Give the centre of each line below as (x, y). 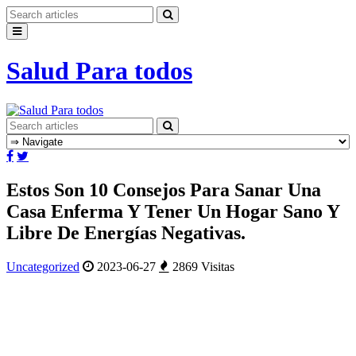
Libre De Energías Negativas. (126, 232)
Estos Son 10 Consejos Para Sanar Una (164, 190)
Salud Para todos (99, 71)
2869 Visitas (202, 266)
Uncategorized (43, 266)
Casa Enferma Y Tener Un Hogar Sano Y (173, 211)
